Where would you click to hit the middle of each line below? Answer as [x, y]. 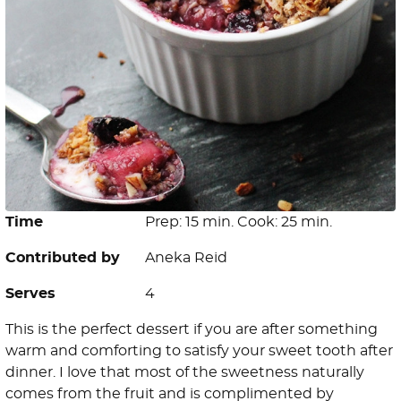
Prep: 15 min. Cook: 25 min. [239, 222]
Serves [30, 294]
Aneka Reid [186, 258]
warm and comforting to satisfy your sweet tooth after [199, 351]
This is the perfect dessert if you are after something [192, 330]
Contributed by [63, 258]
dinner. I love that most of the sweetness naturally [185, 373]
